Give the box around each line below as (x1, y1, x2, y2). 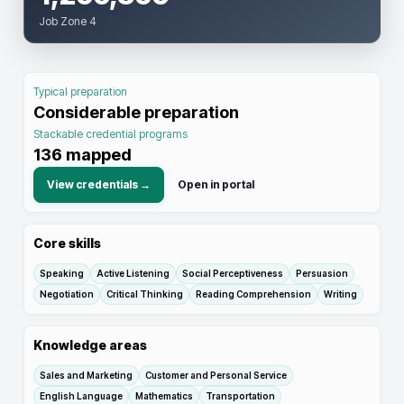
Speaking (40, 268, 84, 279)
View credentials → (47, 178, 151, 191)
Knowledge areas (33, 337, 147, 353)
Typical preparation (33, 85, 127, 98)
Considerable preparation (33, 103, 239, 122)
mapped (62, 145, 132, 164)
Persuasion (296, 268, 348, 279)
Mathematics (135, 390, 193, 401)
